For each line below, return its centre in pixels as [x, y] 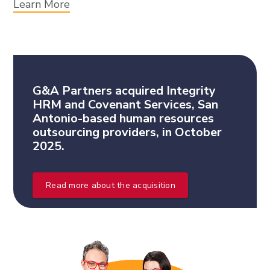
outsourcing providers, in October [127, 132]
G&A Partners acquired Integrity [124, 90]
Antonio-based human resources [124, 118]
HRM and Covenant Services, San [126, 104]
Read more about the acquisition [111, 185]
